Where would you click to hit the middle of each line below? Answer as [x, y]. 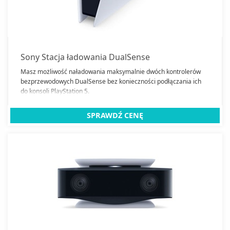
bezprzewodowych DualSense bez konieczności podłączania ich [111, 81]
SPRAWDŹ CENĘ [115, 115]
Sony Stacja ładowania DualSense [85, 57]
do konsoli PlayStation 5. [55, 91]
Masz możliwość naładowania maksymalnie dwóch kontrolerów [111, 71]
